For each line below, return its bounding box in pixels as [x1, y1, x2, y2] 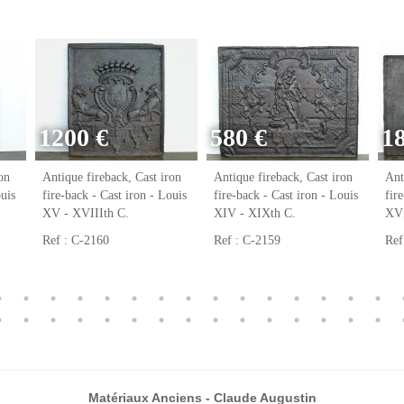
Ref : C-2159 [214, 234, 280, 247]
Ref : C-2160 [42, 234, 109, 247]
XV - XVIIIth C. [42, 207, 129, 220]
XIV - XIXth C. [214, 207, 296, 220]
